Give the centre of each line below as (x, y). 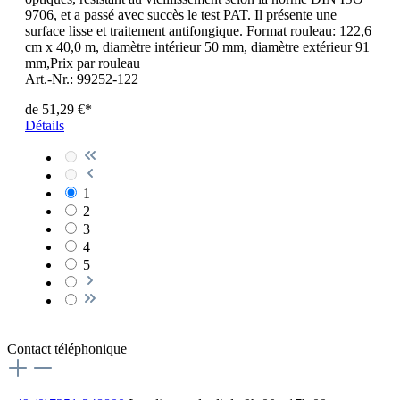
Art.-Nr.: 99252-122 (82, 79)
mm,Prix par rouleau (83, 63)
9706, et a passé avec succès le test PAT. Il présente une (181, 15)
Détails (45, 126)
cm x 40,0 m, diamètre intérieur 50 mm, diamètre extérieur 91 (197, 47)
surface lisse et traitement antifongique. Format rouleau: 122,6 (198, 31)
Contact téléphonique (67, 349)
